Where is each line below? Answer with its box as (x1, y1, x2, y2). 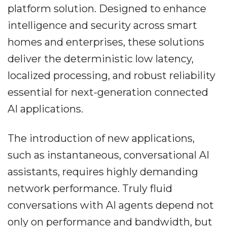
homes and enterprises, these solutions (8, 36, 204, 48)
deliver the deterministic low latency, (8, 53, 194, 65)
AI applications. (8, 103, 83, 115)
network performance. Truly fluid (8, 182, 172, 195)
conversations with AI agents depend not (8, 199, 214, 211)
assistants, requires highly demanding (8, 166, 198, 178)
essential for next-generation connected (8, 86, 208, 98)
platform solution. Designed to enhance (8, 3, 206, 15)
